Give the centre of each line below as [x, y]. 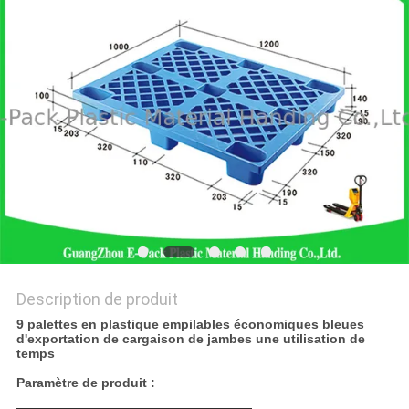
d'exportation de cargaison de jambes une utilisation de [190, 339]
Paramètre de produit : [85, 383]
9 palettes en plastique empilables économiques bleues [190, 325]
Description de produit [97, 299]
